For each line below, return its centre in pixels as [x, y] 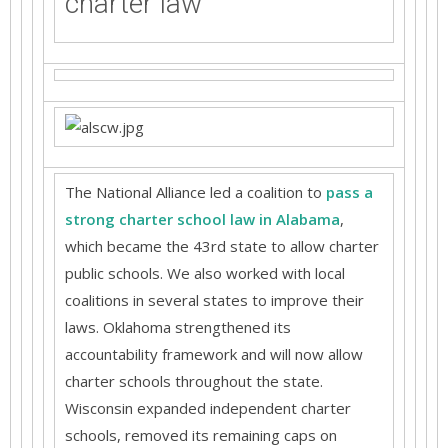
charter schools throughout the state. [194, 381]
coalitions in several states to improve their [214, 300]
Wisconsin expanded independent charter [208, 408]
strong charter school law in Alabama [202, 219]
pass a [349, 192]
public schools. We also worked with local [205, 273]
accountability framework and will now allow [214, 354]
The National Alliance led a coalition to [195, 192]
